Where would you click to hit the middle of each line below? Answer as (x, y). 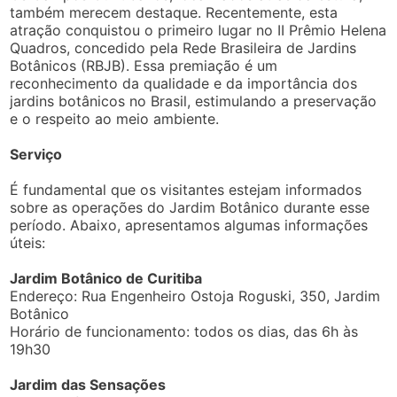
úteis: (28, 243)
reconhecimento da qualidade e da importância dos (184, 84)
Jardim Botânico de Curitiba (106, 279)
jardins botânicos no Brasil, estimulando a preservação (194, 101)
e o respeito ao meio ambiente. (115, 119)
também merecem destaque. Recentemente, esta (174, 13)
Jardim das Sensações (88, 385)
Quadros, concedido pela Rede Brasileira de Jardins (183, 48)
